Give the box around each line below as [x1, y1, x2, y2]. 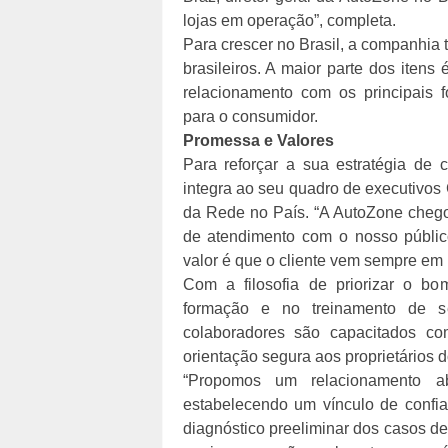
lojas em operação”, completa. [182, 12, 396, 29]
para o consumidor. [182, 108, 318, 125]
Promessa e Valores [182, 132, 334, 149]
